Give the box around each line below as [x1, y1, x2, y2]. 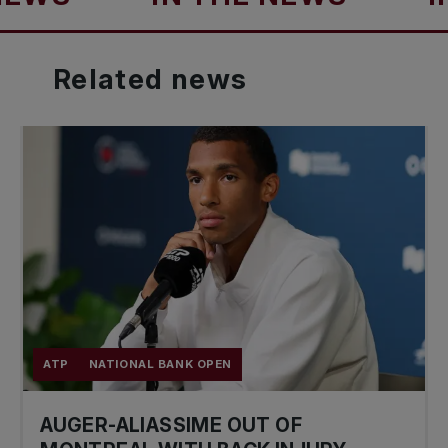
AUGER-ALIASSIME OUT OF [40, 412, 302, 437]
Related [53, 61, 171, 96]
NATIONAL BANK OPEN [88, 356, 233, 371]
